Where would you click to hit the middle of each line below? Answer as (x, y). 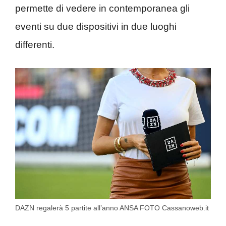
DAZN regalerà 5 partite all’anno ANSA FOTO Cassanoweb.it (112, 208)
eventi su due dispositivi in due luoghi (96, 26)
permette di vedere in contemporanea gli (102, 8)
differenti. (35, 44)
